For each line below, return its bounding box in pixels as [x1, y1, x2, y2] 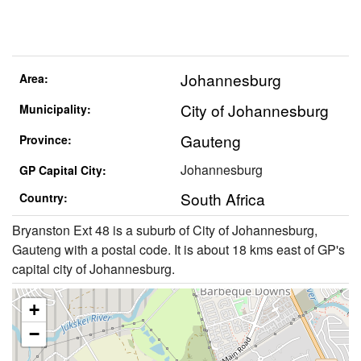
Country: [19, 189, 68, 206]
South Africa [180, 188, 265, 210]
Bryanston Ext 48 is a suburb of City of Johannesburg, [12, 220, 317, 239]
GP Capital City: [19, 162, 106, 179]
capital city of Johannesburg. [12, 259, 175, 278]
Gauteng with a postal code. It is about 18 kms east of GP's [12, 239, 345, 259]
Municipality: [19, 101, 91, 118]
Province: [19, 131, 72, 148]
